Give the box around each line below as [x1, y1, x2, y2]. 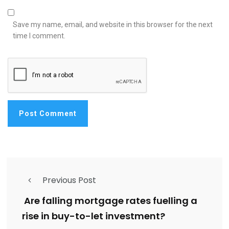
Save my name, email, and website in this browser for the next [13, 20, 213, 29]
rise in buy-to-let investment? [22, 210, 165, 223]
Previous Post [42, 174, 96, 187]
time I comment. [13, 32, 65, 40]
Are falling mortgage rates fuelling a [22, 194, 197, 208]
